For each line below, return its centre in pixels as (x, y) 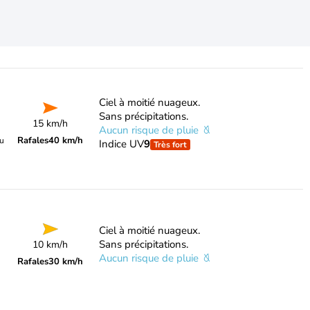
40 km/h (66, 140)
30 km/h (66, 262)
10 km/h (51, 245)
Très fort (170, 145)
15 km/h (51, 124)
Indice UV (121, 144)
